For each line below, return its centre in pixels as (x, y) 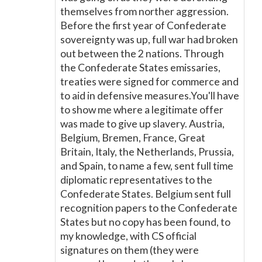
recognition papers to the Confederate (149, 208)
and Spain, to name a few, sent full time (147, 166)
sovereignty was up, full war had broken (149, 39)
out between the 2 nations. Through (142, 54)
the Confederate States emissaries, (140, 68)
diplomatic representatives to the (136, 180)
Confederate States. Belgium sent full (146, 194)
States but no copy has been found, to (145, 222)
